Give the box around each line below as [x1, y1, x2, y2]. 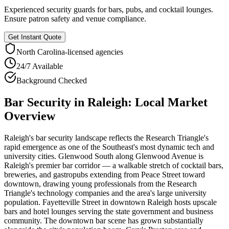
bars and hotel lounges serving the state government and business [4, 207, 213, 216]
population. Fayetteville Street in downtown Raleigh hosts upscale [4, 197, 217, 207]
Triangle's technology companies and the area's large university [4, 188, 207, 197]
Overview [4, 109, 55, 123]
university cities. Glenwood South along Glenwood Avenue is [4, 151, 203, 161]
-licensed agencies [65, 47, 123, 56]
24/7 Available [16, 61, 63, 71]
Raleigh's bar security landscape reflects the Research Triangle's [4, 133, 209, 142]
